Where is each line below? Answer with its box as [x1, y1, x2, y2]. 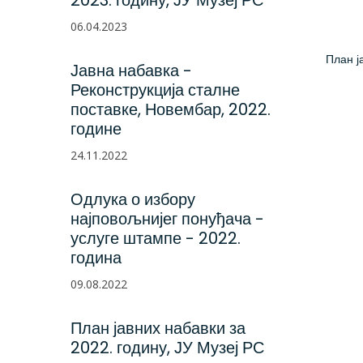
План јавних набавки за [70, 317, 246, 340]
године [70, 117, 122, 140]
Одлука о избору [70, 188, 195, 211]
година [70, 246, 122, 269]
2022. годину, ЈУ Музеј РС [70, 336, 264, 359]
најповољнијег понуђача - [70, 207, 264, 230]
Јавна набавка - [70, 59, 192, 82]
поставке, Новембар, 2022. [70, 98, 271, 121]
